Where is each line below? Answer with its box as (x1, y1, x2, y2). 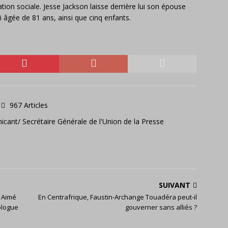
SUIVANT (159, 180, 191, 190)
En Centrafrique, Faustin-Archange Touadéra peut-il (38, 192, 197, 202)
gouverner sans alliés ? (125, 203, 197, 212)
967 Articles (10, 100, 48, 110)
